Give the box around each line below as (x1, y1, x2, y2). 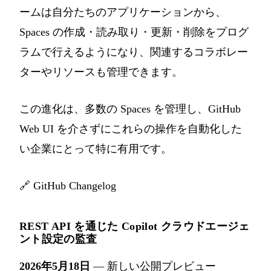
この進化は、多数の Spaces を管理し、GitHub (19, 103, 241, 116)
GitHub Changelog (33, 180, 116, 192)
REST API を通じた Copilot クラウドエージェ (19, 220, 250, 233)
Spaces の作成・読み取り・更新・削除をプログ (19, 26, 249, 39)
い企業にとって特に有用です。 (19, 143, 172, 155)
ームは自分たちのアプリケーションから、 (19, 6, 226, 19)
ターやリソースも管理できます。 (19, 66, 183, 79)
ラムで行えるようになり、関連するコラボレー (19, 46, 248, 59)
